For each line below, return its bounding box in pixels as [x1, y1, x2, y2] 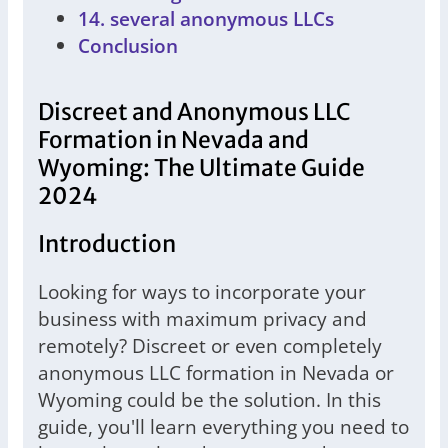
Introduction [38, 230, 176, 259]
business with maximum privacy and [38, 305, 367, 333]
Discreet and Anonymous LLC [38, 98, 351, 127]
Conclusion [78, 31, 178, 59]
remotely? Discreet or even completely [38, 332, 382, 360]
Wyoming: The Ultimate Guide [38, 154, 365, 183]
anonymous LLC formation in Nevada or [38, 359, 394, 387]
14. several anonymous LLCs [78, 4, 334, 32]
